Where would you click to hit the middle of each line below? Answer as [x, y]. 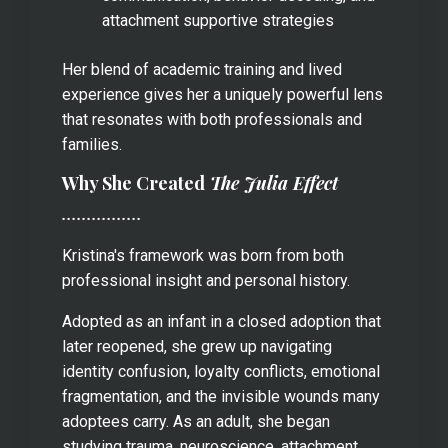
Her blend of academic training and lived [202, 69]
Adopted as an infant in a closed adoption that [221, 321]
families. [94, 144]
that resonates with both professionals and [212, 119]
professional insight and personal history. [208, 280]
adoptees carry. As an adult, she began [196, 421]
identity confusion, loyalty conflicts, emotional [221, 371]
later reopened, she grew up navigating [197, 346]
